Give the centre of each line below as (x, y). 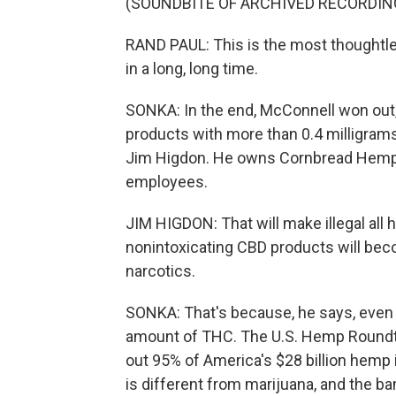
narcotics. (160, 271)
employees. (167, 182)
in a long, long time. (192, 69)
